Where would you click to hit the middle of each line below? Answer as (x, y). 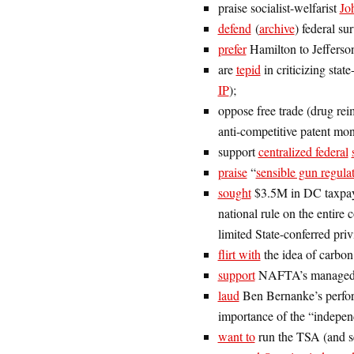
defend (234, 28)
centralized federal (303, 151)
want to (236, 336)
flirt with (239, 254)
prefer (232, 49)
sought (234, 192)
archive (277, 28)
